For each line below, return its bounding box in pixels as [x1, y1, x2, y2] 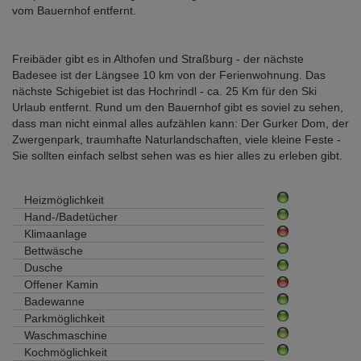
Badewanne [24, 294, 85, 308]
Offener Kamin [24, 277, 98, 291]
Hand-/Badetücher [24, 210, 118, 223]
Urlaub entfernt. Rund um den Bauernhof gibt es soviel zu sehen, [12, 100, 343, 114]
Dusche [24, 260, 63, 274]
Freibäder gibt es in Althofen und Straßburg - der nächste [12, 52, 304, 65]
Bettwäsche [24, 243, 83, 257]
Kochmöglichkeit [24, 345, 107, 359]
